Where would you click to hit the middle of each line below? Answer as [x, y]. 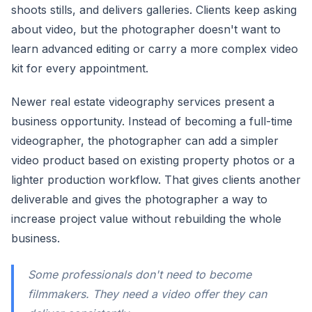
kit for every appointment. [80, 68]
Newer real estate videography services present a [143, 102]
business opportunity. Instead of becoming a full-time [152, 121]
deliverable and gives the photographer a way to [139, 199]
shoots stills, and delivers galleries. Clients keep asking [154, 10]
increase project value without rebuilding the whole [146, 219]
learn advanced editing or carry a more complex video [155, 49]
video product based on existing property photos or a [153, 160]
